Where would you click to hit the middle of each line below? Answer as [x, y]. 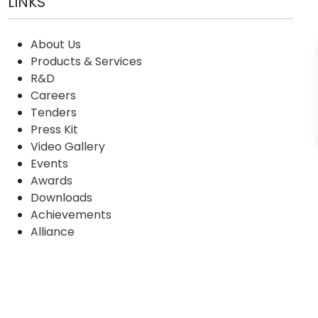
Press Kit [54, 129]
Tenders [53, 112]
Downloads [61, 197]
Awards [51, 180]
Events [49, 163]
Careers [53, 95]
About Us [55, 44]
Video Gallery [67, 146]
